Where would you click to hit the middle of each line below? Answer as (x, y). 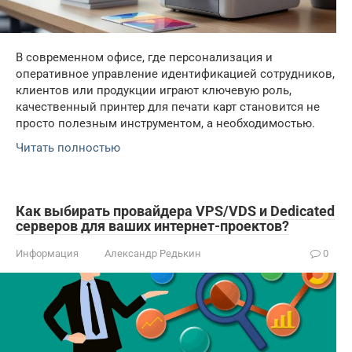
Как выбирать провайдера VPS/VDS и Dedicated (175, 211)
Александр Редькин (153, 253)
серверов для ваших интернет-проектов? (152, 225)
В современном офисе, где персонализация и (144, 57)
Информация (47, 253)
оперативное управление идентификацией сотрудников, (175, 73)
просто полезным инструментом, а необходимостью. (165, 123)
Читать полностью (68, 147)
